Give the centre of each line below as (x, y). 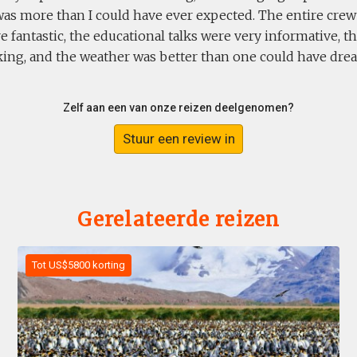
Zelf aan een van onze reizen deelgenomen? (178, 108)
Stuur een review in (178, 139)
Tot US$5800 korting (79, 265)
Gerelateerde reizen (178, 220)
